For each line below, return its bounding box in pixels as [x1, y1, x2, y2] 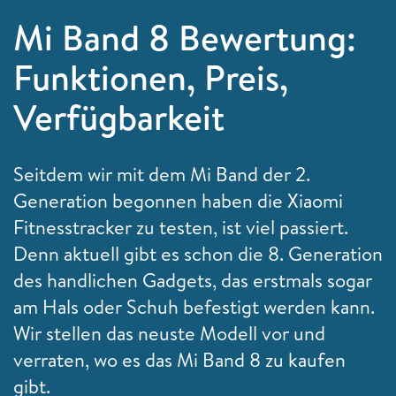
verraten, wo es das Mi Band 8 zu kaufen [13, 346, 346, 373]
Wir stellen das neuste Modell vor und [13, 319, 325, 346]
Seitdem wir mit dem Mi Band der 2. [13, 160, 310, 187]
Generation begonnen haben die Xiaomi [13, 187, 343, 214]
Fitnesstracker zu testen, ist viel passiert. [13, 213, 348, 240]
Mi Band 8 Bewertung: [13, 12, 356, 62]
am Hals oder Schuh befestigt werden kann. [13, 293, 375, 320]
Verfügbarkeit [13, 92, 225, 141]
